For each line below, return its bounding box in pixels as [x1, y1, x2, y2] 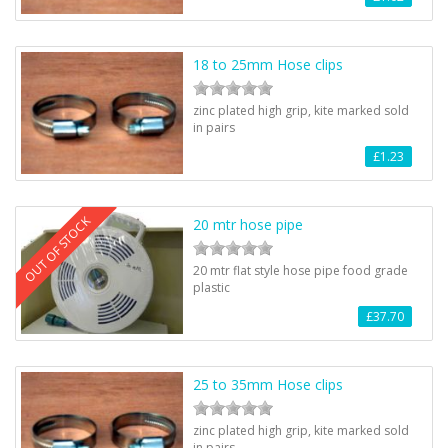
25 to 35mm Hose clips [193, 375, 344, 394]
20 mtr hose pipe [193, 215, 304, 234]
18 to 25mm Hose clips [193, 55, 344, 74]
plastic [193, 279, 231, 296]
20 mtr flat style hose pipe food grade [193, 262, 409, 279]
